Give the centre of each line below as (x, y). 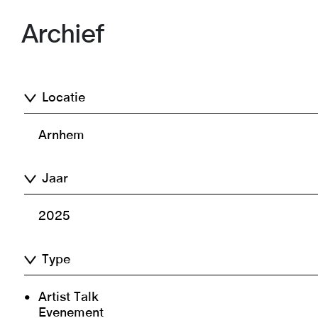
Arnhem (62, 136)
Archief (62, 34)
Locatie (64, 98)
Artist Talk (69, 298)
